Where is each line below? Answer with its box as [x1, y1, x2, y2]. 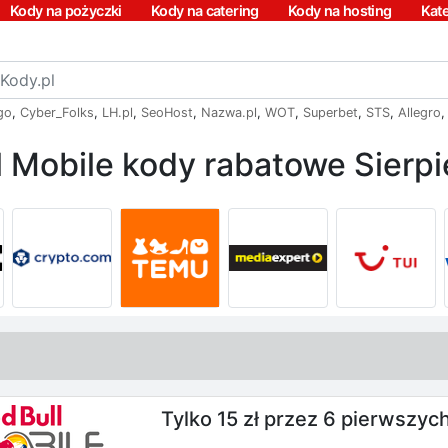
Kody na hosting [287, 2, 392, 19]
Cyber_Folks [20, 105, 94, 120]
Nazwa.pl [201, 105, 257, 120]
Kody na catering [150, 2, 259, 19]
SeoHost [141, 105, 193, 120]
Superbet [303, 105, 358, 120]
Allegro [398, 105, 441, 120]
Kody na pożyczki [9, 2, 122, 19]
